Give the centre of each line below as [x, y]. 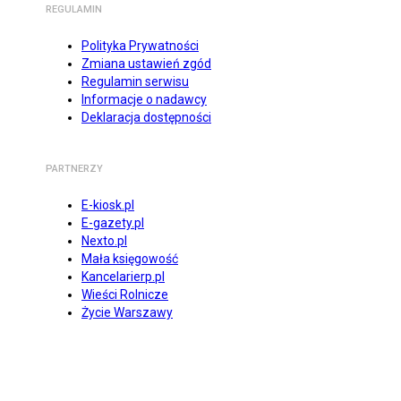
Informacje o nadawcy [144, 100]
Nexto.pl [104, 241]
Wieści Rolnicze [125, 295]
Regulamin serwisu [135, 82]
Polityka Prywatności [140, 46]
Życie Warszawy [127, 313]
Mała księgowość [130, 259]
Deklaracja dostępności [146, 118]
